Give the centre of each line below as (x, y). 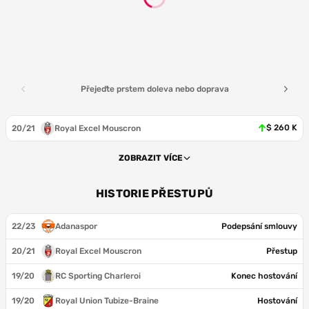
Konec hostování (264, 276)
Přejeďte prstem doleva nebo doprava (154, 89)
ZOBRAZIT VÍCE (150, 158)
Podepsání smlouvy (259, 226)
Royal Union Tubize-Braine (107, 301)
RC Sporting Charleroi (98, 276)
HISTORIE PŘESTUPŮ (154, 193)
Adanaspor (76, 226)
